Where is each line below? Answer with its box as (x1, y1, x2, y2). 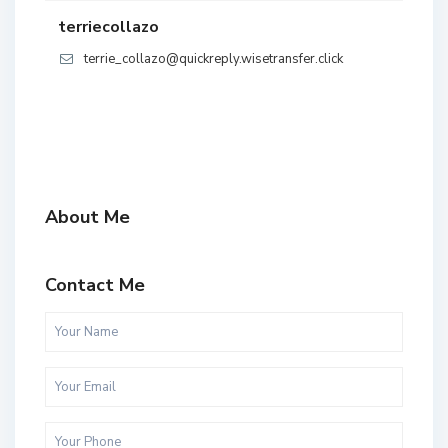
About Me (45, 205, 130, 230)
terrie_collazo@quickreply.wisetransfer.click (84, 50, 343, 69)
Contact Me (45, 273, 145, 298)
